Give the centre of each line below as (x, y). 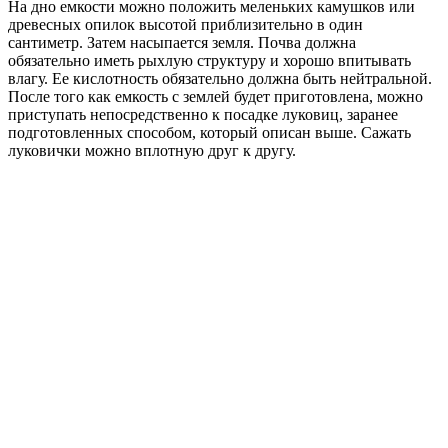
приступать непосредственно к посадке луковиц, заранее (203, 115)
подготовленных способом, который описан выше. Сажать (209, 133)
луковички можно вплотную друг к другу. (152, 151)
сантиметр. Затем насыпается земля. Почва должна (182, 43)
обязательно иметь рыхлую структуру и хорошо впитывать (209, 61)
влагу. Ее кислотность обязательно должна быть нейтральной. (222, 79)
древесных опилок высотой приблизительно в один (185, 25)
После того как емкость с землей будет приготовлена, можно (215, 97)
